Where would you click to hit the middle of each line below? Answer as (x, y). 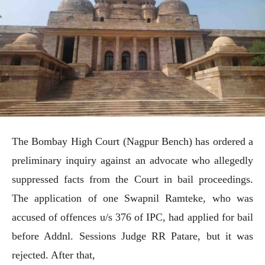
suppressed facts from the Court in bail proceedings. (132, 180)
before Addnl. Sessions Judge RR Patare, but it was (132, 236)
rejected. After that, (54, 255)
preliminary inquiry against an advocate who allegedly (132, 161)
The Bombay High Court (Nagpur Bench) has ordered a (132, 142)
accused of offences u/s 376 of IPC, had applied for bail (132, 217)
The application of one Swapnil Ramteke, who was (132, 198)
